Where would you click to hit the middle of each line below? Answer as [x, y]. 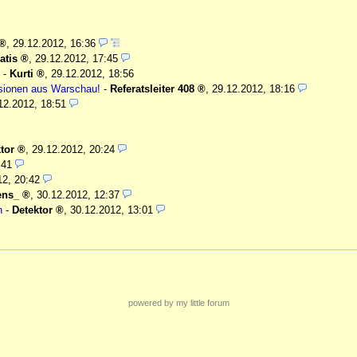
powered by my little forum [178, 302]
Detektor [32, 210]
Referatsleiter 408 [152, 89]
